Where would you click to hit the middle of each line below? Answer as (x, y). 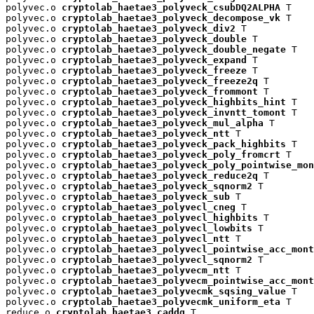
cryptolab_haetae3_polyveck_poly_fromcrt (171, 154)
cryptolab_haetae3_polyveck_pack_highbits (174, 144)
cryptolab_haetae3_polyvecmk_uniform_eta (171, 301)
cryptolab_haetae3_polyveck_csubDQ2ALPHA (171, 7)
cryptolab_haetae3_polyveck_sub (146, 196)
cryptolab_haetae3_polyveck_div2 (149, 28)
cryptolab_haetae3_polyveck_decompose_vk (171, 18)
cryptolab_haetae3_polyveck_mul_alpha (163, 123)
